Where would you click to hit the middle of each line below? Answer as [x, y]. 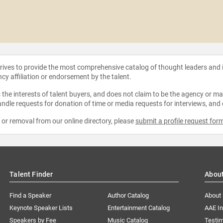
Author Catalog [128, 195]
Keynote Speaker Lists [41, 208]
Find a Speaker [31, 195]
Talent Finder [31, 174]
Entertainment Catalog [139, 208]
